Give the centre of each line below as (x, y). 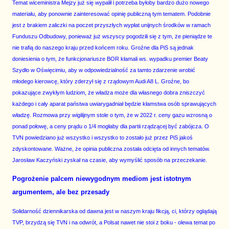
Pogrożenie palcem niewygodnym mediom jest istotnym (102, 179)
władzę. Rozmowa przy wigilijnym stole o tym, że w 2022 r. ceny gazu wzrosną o (112, 115)
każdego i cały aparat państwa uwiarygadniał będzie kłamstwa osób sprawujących (114, 104)
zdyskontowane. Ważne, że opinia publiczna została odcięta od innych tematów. (111, 149)
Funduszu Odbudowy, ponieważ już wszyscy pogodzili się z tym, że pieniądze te (112, 37)
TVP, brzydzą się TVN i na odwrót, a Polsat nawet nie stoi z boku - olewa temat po (114, 223)
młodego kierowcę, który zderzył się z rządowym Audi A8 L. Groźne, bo (101, 82)
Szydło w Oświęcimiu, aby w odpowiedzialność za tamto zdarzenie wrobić (104, 70)
